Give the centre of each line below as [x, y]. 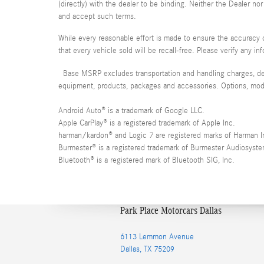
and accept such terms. [97, 16]
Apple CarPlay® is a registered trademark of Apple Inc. [147, 123]
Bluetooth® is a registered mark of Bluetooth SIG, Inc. [146, 160]
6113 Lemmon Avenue [157, 237]
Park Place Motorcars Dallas [171, 211]
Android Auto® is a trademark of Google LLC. [131, 111]
